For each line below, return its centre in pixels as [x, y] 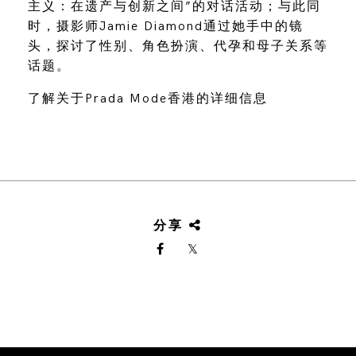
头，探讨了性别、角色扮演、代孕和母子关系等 [178, 46]
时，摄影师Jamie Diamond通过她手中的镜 [165, 26]
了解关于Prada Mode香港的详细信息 [150, 99]
